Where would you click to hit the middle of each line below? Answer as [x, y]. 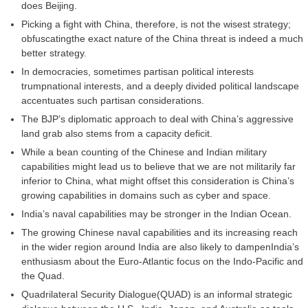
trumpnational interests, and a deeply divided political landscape [160, 86]
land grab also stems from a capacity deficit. [117, 134]
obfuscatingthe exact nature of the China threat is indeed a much [162, 39]
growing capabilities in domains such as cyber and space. [146, 196]
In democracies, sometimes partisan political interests [137, 72]
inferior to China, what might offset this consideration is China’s [158, 181]
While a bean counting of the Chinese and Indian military [144, 152]
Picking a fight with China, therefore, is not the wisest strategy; [156, 24]
